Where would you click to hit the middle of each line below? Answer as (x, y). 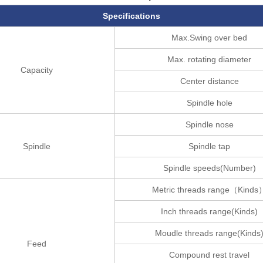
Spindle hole (209, 103)
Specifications (131, 16)
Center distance (209, 81)
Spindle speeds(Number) (209, 168)
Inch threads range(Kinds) (210, 211)
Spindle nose (209, 124)
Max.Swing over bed (210, 38)
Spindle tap (210, 146)
